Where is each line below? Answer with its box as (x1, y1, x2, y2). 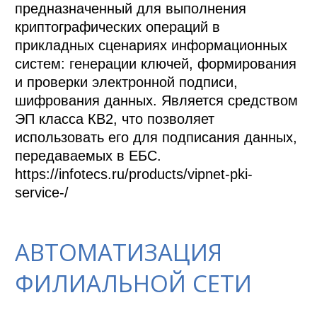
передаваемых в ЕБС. (15, 148, 162, 164)
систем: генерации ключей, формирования (15, 56, 297, 72)
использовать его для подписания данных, (15, 129, 298, 146)
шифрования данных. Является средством (15, 93, 299, 109)
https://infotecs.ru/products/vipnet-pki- (15, 166, 253, 183)
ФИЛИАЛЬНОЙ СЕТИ (15, 267, 253, 299)
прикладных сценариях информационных (15, 38, 288, 54)
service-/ (15, 185, 69, 201)
